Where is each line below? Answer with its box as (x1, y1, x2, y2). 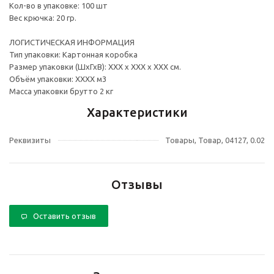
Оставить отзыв (33, 212, 96, 221)
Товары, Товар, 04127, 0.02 (165, 136, 265, 145)
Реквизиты (9, 136, 51, 145)
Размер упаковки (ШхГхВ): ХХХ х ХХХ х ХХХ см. (9, 62, 181, 72)
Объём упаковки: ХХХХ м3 (9, 75, 106, 84)
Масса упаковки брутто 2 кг (9, 87, 113, 96)
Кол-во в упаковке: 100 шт (9, 1, 108, 10)
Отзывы (111, 177, 163, 192)
